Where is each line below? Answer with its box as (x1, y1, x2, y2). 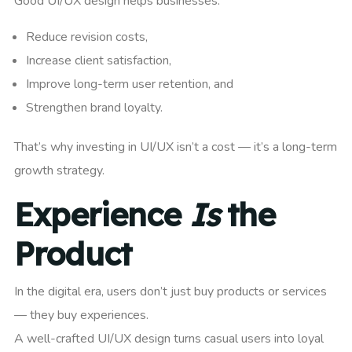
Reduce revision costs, (26, 28, 148, 46)
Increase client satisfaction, (26, 52, 171, 70)
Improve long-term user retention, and (26, 75, 233, 93)
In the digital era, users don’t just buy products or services (14, 283, 327, 301)
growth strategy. (14, 162, 104, 180)
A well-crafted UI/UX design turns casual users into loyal (14, 330, 324, 348)
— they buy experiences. (14, 306, 148, 324)
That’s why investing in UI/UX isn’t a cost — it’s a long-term (14, 138, 337, 156)
